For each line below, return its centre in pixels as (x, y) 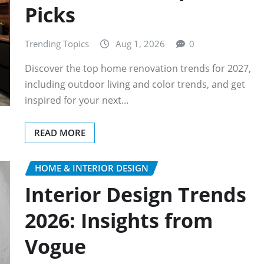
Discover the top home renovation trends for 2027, (138, 69)
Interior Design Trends (136, 194)
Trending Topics (57, 43)
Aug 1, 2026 (140, 43)
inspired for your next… (77, 100)
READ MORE (60, 133)
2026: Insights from (119, 220)
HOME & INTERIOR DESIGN (92, 168)
